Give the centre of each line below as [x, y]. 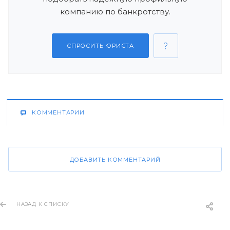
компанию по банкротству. [115, 12]
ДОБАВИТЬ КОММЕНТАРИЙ [115, 160]
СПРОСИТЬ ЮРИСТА [100, 46]
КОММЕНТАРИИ [58, 112]
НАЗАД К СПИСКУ [43, 204]
